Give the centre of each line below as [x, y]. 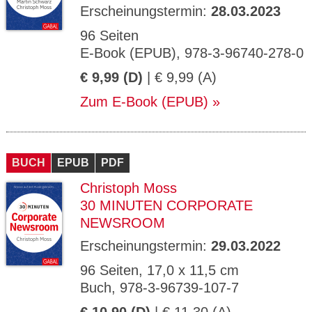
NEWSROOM [123, 223]
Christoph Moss [128, 188]
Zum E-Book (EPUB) [144, 102]
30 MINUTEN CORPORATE [166, 205]
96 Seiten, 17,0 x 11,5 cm [159, 270]
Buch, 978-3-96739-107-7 [159, 288]
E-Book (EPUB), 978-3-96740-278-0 [192, 53]
